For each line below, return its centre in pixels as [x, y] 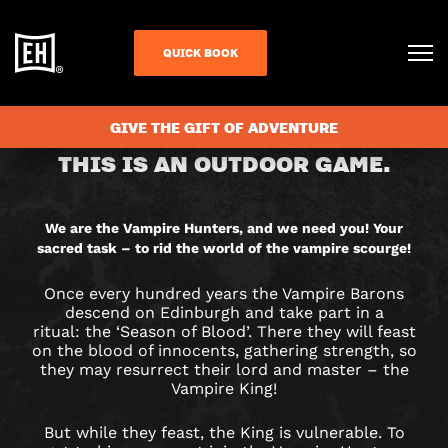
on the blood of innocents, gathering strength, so [224, 350]
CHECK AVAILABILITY [209, 83]
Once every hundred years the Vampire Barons [224, 293]
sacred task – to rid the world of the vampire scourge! [224, 248]
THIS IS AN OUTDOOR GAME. [224, 163]
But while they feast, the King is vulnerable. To [224, 433]
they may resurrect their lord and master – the [224, 369]
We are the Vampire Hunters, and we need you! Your [224, 228]
